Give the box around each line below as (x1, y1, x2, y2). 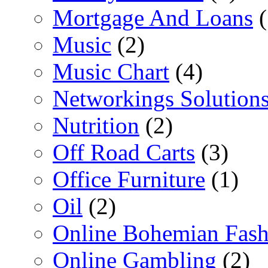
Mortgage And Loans (53, 4, 253, 31)
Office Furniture (53, 166, 205, 192)
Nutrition (53, 112, 139, 138)
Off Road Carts (53, 139, 195, 165)
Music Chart (53, 58, 169, 84)
